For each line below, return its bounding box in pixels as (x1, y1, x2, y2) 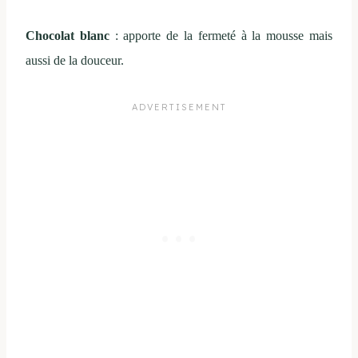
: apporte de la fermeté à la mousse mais (109, 29, 333, 43)
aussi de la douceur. (26, 54, 124, 68)
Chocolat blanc (26, 29, 109, 43)
